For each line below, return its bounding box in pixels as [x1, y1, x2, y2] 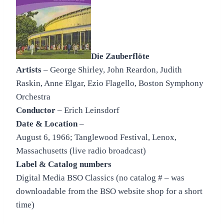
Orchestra [16, 91, 50, 101]
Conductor [16, 105, 55, 115]
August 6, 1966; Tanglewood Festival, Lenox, [16, 132, 176, 142]
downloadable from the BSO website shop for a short [16, 186, 202, 196]
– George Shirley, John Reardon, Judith [41, 64, 182, 74]
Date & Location [16, 118, 77, 128]
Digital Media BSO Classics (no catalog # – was [16, 172, 184, 182]
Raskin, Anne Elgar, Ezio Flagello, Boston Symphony [16, 78, 203, 88]
